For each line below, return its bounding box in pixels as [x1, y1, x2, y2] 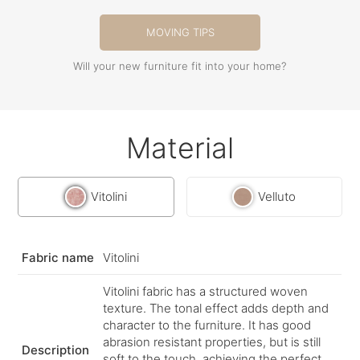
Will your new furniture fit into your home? [73, 59, 287, 72]
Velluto [258, 189, 297, 205]
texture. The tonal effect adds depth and [103, 300, 329, 316]
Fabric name [22, 249, 95, 265]
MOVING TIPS [145, 25, 215, 39]
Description [22, 342, 90, 358]
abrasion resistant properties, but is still [103, 333, 321, 350]
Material [126, 129, 234, 166]
